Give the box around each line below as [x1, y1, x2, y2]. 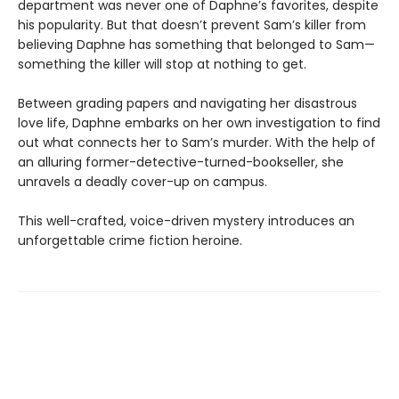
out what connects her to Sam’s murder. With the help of [18, 133, 376, 151]
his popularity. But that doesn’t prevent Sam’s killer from [18, 15, 366, 34]
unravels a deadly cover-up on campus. [18, 172, 267, 191]
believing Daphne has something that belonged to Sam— [18, 35, 375, 53]
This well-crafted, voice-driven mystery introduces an [18, 211, 354, 230]
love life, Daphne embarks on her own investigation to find [18, 113, 380, 132]
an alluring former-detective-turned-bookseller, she [18, 152, 344, 171]
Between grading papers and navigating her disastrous [18, 94, 357, 112]
